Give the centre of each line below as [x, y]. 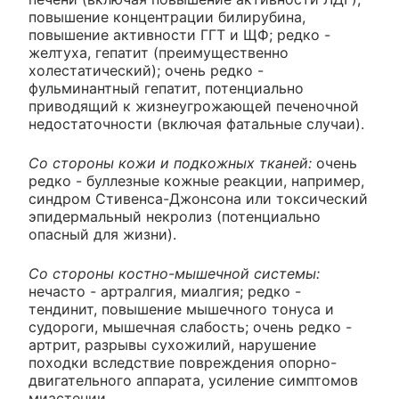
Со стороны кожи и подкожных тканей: [170, 163]
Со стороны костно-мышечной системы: [174, 274]
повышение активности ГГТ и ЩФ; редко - [179, 35]
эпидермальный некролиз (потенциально [175, 217]
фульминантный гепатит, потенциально [166, 89]
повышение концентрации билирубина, [167, 17]
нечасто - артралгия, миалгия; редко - [165, 292]
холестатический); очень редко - [146, 71]
